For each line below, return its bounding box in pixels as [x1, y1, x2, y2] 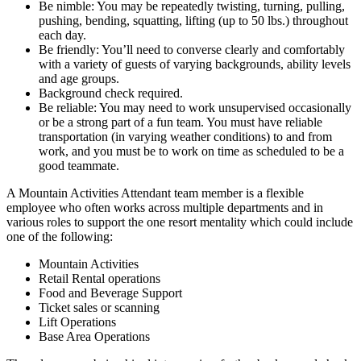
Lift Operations [39, 314, 116, 329]
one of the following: [6, 229, 113, 243]
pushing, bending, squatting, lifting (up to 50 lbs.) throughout [39, 13, 348, 27]
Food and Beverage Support [39, 285, 182, 300]
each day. [39, 27, 86, 42]
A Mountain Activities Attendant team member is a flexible [6, 185, 304, 200]
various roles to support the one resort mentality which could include [6, 214, 353, 229]
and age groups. [39, 71, 119, 85]
